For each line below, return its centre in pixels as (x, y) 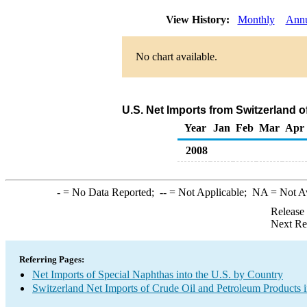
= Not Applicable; (209, 192)
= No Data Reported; (110, 192)
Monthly (256, 20)
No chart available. (176, 57)
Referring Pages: (52, 259)
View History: (199, 20)
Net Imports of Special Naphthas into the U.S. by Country (158, 274)
